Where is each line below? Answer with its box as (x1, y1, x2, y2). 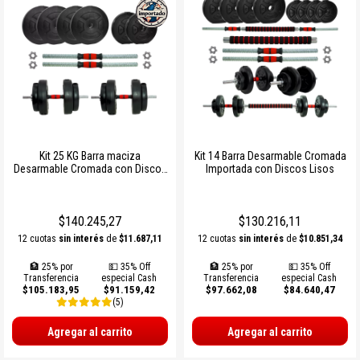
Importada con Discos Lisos (206, 162, 334, 175)
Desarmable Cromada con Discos (13, 162, 167, 175)
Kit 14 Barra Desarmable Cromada (194, 149, 346, 162)
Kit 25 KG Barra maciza (39, 149, 141, 162)
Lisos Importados (50, 174, 130, 188)
